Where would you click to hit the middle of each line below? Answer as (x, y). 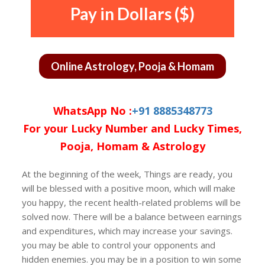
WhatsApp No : (92, 111)
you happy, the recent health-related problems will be (132, 202)
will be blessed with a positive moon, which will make (129, 188)
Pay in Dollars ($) (132, 14)
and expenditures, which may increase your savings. (127, 231)
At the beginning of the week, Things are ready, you (127, 174)
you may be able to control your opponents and (119, 245)
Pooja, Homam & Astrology (132, 146)
